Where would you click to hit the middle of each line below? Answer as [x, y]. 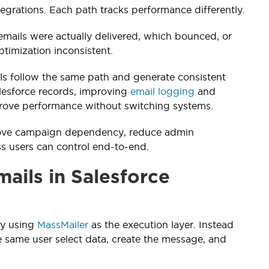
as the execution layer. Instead [161, 224]
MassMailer [63, 224]
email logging [162, 91]
